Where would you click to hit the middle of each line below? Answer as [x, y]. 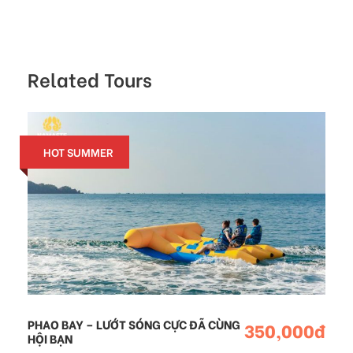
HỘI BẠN [50, 338]
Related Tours [90, 78]
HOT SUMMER [78, 151]
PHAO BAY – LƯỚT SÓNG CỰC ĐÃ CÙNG [134, 324]
